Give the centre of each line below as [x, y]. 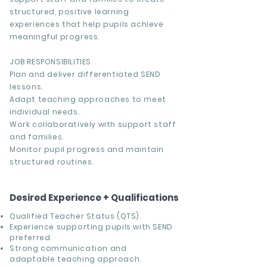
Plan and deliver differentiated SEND [85, 74]
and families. [37, 137]
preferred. [31, 237]
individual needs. [45, 112]
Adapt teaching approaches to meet [88, 99]
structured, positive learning [69, 12]
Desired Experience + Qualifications [94, 198]
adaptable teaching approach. [75, 259]
